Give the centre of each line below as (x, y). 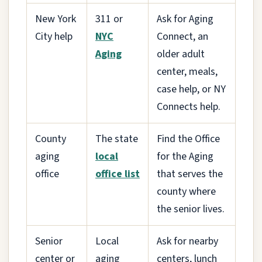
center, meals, (187, 71)
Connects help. (189, 106)
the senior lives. (191, 209)
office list (118, 174)
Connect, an (182, 36)
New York (56, 19)
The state (117, 139)
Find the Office (188, 139)
